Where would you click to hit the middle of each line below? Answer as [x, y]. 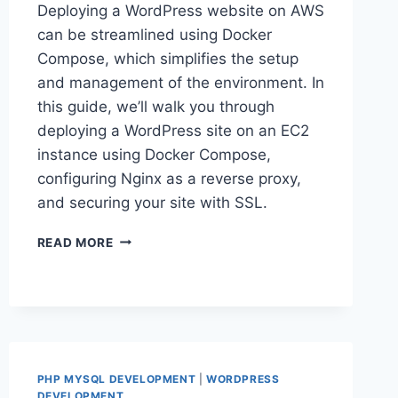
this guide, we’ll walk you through [155, 106]
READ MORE [75, 242]
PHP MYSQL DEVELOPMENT [116, 378]
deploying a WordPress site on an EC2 [173, 130]
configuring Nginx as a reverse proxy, [169, 178]
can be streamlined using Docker [154, 34]
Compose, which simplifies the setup [167, 58]
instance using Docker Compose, [154, 154]
